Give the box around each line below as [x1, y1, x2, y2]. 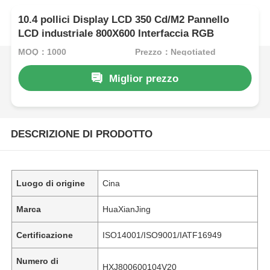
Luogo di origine [16, 178, 86, 188]
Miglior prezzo [108, 72, 178, 84]
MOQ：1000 [18, 46, 67, 57]
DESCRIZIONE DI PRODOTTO [10, 128, 152, 140]
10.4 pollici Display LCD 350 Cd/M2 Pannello [18, 14, 230, 26]
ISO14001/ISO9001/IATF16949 [102, 230, 222, 240]
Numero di [16, 256, 59, 266]
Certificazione [16, 230, 74, 240]
